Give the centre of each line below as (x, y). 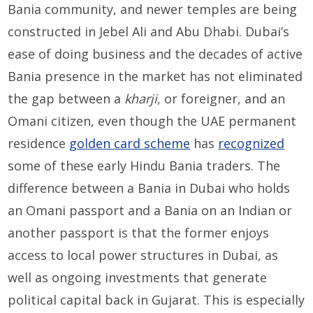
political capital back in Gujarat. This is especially (156, 300)
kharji (141, 99)
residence (39, 144)
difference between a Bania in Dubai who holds (149, 188)
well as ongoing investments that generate (138, 278)
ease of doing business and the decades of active (155, 54)
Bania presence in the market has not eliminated (155, 77)
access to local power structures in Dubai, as (143, 255)
